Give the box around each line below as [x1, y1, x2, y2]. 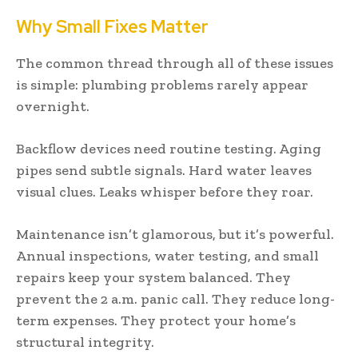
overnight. [16, 97, 89, 115]
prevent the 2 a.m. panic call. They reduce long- [16, 289, 335, 308]
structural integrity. [16, 332, 154, 351]
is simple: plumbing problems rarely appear [16, 75, 308, 93]
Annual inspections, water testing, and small [16, 246, 319, 265]
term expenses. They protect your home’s [16, 311, 296, 329]
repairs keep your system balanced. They [16, 268, 291, 286]
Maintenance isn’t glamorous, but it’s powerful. [16, 225, 334, 243]
